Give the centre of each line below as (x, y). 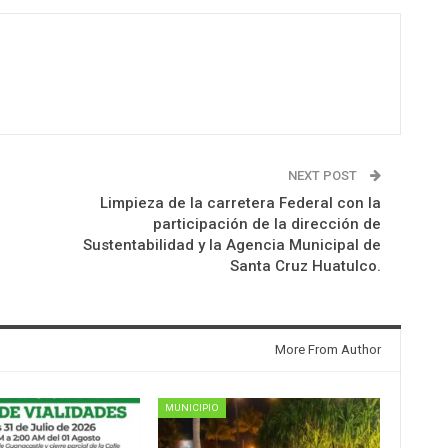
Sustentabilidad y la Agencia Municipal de (231, 245)
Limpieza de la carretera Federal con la (240, 203)
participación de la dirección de (266, 224)
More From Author (327, 350)
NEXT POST (323, 176)
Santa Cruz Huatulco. (305, 266)
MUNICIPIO (192, 408)
